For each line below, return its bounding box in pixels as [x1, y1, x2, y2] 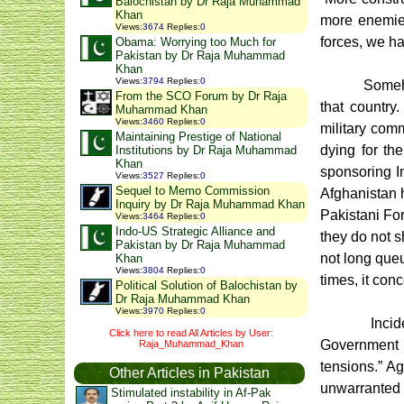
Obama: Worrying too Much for [115, 35, 276, 49]
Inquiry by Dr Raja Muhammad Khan [115, 197, 305, 211]
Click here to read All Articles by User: [109, 326, 273, 338]
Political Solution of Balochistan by [115, 279, 298, 292]
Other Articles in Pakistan [109, 365, 270, 381]
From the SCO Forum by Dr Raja [115, 89, 287, 103]
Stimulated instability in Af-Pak [111, 386, 271, 400]
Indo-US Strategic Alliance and [115, 225, 275, 238]
